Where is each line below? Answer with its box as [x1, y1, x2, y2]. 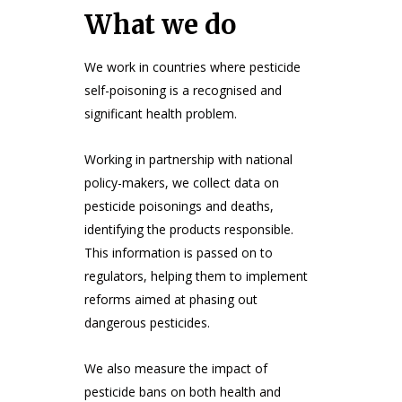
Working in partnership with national [84, 150, 293, 168]
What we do [84, 7, 236, 41]
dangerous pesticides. [84, 313, 210, 331]
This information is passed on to [84, 243, 273, 261]
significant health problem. [84, 104, 237, 122]
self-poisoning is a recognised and [84, 81, 282, 99]
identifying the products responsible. [84, 220, 293, 238]
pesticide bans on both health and [84, 382, 281, 400]
